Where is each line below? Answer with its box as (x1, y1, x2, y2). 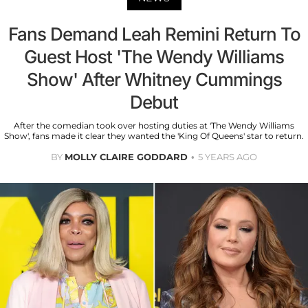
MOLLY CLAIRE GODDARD (65, 151, 188, 163)
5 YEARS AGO (198, 151, 257, 163)
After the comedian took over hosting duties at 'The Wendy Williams (14, 120, 294, 131)
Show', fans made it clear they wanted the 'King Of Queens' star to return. (4, 131, 304, 142)
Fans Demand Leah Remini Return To (8, 23, 300, 45)
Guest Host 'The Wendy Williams (24, 46, 284, 68)
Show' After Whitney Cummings (26, 69, 282, 91)
